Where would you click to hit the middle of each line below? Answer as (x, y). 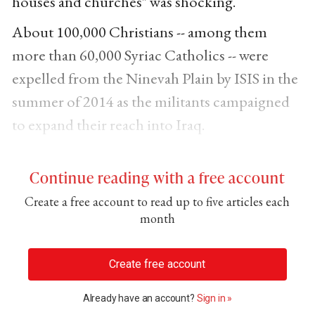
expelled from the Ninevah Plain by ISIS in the (155, 78)
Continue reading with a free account (157, 178)
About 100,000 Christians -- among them (139, 32)
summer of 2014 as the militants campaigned (150, 102)
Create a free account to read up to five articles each (157, 202)
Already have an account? (140, 298)
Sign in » (214, 298)
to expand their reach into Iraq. (108, 125)
